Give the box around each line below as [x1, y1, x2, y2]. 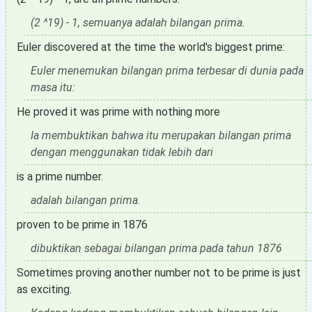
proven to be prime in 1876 [17, 218, 148, 231]
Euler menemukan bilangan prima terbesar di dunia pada [31, 64, 304, 77]
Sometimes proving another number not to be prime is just [17, 266, 301, 279]
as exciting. [17, 283, 72, 296]
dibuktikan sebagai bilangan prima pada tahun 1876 [31, 242, 282, 255]
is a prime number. [17, 170, 103, 183]
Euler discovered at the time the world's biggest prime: [17, 40, 285, 54]
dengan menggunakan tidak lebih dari [31, 146, 213, 159]
